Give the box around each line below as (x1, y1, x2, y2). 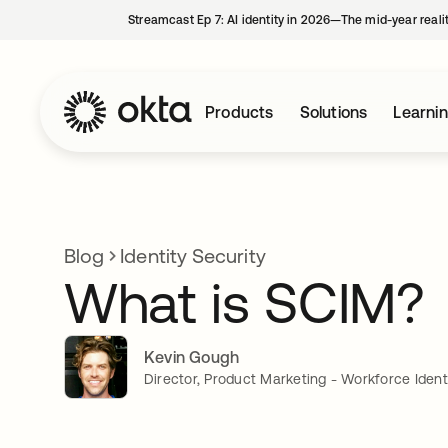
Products (205, 103, 274, 121)
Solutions (299, 103, 368, 121)
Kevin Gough (144, 347, 240, 366)
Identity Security (120, 244, 266, 267)
